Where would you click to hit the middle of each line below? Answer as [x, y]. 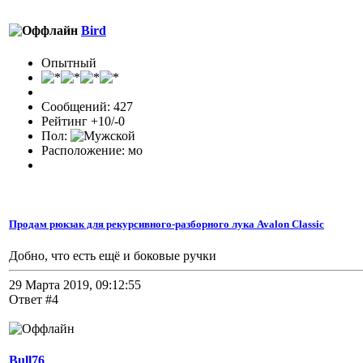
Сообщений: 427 [87, 106]
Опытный [69, 62]
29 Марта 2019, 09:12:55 [75, 285]
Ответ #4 [34, 300]
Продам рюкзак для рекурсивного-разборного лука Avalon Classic [167, 224]
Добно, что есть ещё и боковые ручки [113, 256]
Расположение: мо [92, 150]
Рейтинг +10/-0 [83, 121]
